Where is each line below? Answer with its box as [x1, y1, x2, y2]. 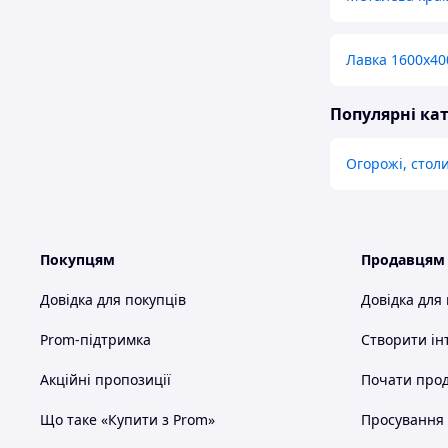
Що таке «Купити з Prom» [40, 410, 215, 430]
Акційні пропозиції [40, 370, 171, 390]
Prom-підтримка [40, 330, 151, 350]
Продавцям [361, 250, 445, 270]
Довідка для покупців [40, 290, 186, 310]
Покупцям [40, 250, 115, 270]
